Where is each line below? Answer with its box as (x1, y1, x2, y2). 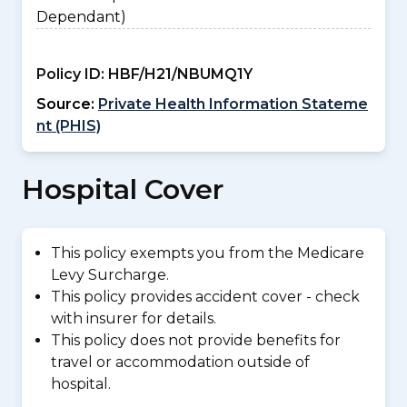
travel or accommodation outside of (51, 353, 310, 371)
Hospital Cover (22, 173, 223, 206)
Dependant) (36, 8, 126, 25)
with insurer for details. (51, 310, 216, 327)
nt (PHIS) (36, 117, 101, 134)
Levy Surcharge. (51, 266, 169, 283)
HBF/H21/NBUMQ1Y (104, 65, 253, 83)
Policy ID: (36, 65, 104, 83)
